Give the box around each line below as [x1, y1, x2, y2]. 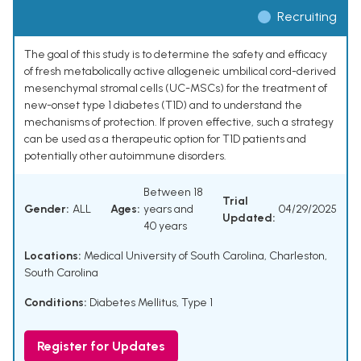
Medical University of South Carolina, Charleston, [81, 249, 327, 263]
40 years [143, 219, 187, 234]
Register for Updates [37, 338, 165, 355]
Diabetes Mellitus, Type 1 [89, 296, 213, 310]
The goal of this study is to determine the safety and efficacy [24, 48, 327, 62]
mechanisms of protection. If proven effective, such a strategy [24, 115, 334, 130]
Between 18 [143, 185, 203, 200]
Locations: [24, 249, 81, 263]
